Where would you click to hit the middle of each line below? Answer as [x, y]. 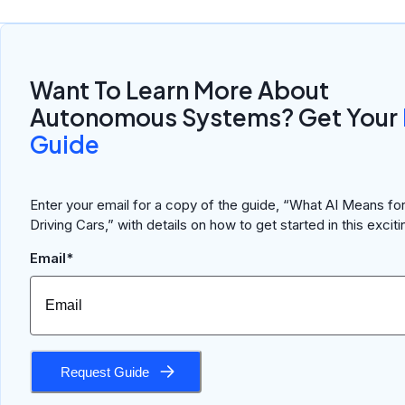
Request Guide [105, 372]
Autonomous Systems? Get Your [216, 118]
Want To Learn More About [179, 90]
